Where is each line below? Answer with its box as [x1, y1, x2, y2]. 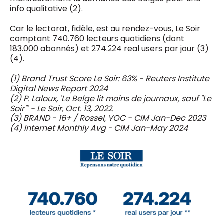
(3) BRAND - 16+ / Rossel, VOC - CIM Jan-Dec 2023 [10, 112, 206, 124]
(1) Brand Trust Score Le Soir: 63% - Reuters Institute [10, 73, 209, 84]
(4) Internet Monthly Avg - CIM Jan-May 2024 [10, 122, 188, 134]
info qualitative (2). [10, 3, 85, 14]
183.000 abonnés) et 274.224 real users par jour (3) [10, 43, 209, 54]
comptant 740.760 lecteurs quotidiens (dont [10, 33, 184, 44]
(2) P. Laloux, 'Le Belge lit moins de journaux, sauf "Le [10, 93, 211, 104]
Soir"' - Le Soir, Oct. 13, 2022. [10, 103, 113, 114]
